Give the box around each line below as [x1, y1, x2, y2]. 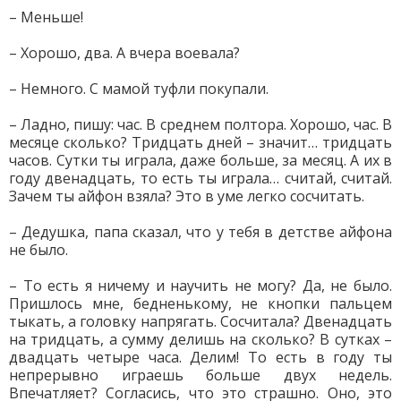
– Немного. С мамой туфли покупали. [9, 79, 269, 98]
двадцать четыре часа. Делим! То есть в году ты [9, 347, 392, 367]
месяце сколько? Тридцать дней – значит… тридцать [9, 132, 392, 152]
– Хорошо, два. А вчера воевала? [9, 43, 240, 63]
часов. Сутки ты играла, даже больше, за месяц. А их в [9, 150, 392, 170]
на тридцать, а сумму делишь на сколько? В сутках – [9, 329, 392, 349]
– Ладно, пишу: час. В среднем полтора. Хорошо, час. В [9, 115, 392, 134]
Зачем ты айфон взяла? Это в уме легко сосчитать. [9, 186, 364, 206]
